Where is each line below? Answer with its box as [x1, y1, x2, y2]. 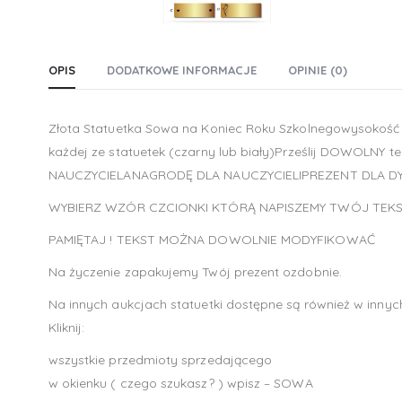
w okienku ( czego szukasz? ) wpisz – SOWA [48, 375, 313, 392]
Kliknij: [48, 319, 85, 336]
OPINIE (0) [287, 63, 347, 78]
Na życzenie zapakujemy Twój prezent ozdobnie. [48, 264, 342, 281]
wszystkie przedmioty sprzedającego [48, 352, 273, 369]
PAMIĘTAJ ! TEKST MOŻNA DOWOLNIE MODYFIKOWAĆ [48, 232, 375, 249]
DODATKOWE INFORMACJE [106, 63, 257, 78]
